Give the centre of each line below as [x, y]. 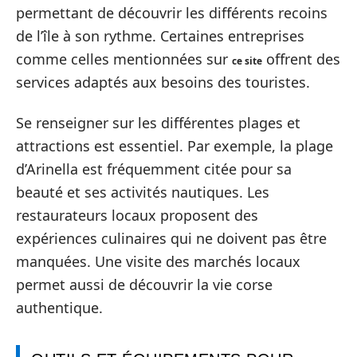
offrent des [301, 59]
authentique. [59, 308]
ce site [247, 61]
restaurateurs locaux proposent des [137, 215]
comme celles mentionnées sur [124, 59]
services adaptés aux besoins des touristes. [163, 82]
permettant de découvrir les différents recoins [172, 12]
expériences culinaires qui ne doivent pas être [171, 238]
